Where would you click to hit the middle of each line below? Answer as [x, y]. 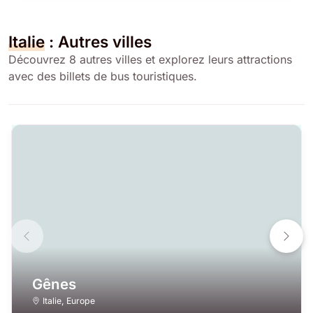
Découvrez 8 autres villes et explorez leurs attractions [150, 59]
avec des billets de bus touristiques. [103, 76]
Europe [80, 300]
